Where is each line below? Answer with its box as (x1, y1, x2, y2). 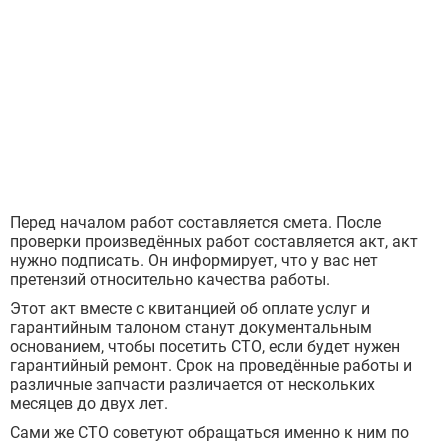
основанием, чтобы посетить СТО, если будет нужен (10, 337, 400, 357)
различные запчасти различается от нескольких (10, 375, 375, 395)
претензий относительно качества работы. (10, 270, 330, 290)
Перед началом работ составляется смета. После (10, 213, 381, 233)
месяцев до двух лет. (10, 394, 168, 414)
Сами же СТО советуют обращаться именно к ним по (10, 423, 409, 443)
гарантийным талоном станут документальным (10, 318, 372, 338)
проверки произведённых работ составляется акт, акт (10, 232, 418, 252)
